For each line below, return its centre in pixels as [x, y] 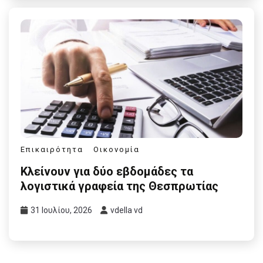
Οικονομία [117, 150]
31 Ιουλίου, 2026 [61, 210]
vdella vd [127, 210]
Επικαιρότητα [52, 150]
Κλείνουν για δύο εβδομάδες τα [107, 171]
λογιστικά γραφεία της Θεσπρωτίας [119, 186]
